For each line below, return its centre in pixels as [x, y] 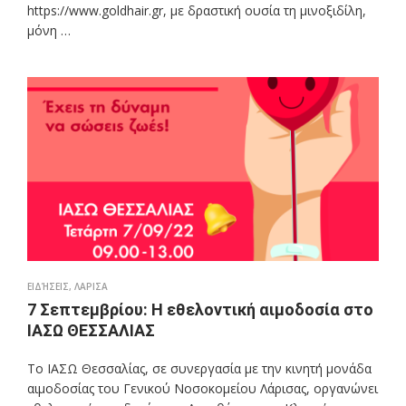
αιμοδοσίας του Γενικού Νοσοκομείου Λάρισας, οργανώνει [203, 389]
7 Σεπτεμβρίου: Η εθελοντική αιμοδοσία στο [200, 310]
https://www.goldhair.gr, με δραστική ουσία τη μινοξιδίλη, [197, 11]
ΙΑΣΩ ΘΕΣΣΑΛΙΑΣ [91, 331]
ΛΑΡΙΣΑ [91, 287]
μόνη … [49, 31]
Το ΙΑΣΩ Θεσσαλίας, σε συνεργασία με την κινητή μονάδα [199, 369]
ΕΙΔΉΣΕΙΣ [48, 287]
